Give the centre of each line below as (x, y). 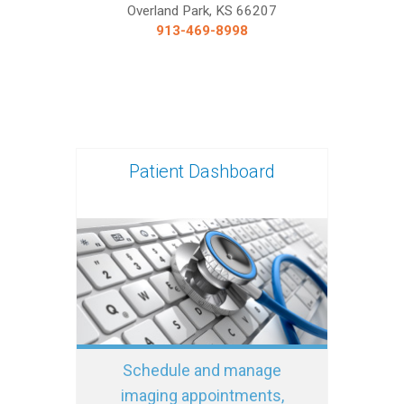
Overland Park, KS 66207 (202, 10)
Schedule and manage (202, 370)
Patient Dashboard (202, 171)
